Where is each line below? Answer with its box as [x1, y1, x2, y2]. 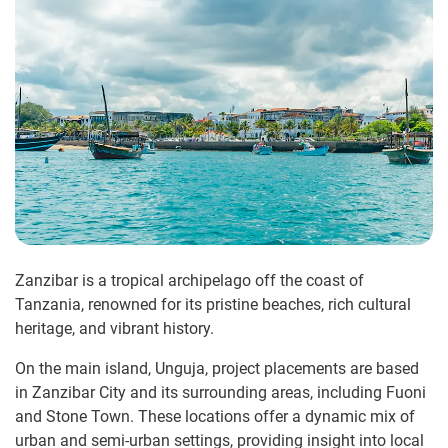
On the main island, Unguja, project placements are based [15, 359, 419, 379]
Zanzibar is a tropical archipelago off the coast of [15, 271, 364, 291]
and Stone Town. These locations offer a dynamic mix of [15, 407, 415, 427]
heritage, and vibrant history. [15, 319, 214, 339]
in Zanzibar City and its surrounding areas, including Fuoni [15, 383, 426, 403]
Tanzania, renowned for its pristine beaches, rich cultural [15, 295, 411, 315]
